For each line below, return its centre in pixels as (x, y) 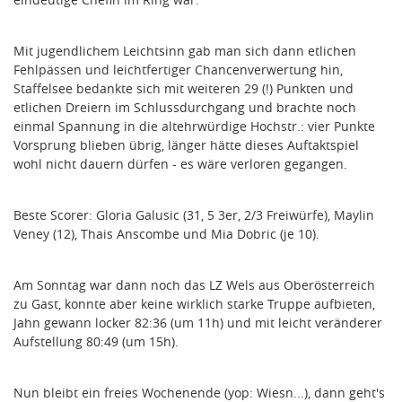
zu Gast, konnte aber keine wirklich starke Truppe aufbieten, (194, 304)
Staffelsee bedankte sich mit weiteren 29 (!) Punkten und (184, 89)
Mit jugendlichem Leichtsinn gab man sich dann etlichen (185, 51)
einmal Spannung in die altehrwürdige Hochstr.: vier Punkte (194, 127)
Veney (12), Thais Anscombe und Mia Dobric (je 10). (166, 234)
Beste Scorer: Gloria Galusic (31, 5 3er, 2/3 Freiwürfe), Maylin (194, 215)
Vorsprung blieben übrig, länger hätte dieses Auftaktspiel (186, 145)
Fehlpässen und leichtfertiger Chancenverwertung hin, (178, 70)
